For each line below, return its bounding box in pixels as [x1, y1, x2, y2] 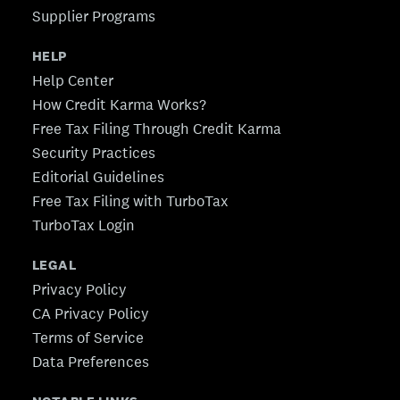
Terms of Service [32, 327, 144, 347]
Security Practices [32, 142, 155, 162]
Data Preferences [32, 351, 149, 371]
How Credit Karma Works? [32, 94, 206, 114]
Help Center [32, 70, 113, 90]
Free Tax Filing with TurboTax [32, 190, 229, 211]
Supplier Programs [32, 5, 155, 26]
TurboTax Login [32, 214, 135, 235]
